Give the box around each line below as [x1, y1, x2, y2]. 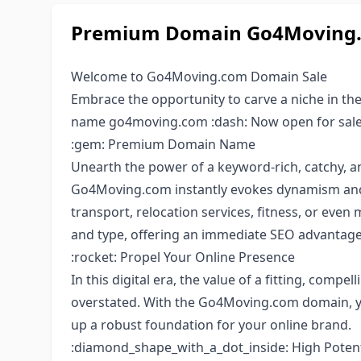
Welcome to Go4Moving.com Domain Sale [71, 68, 327, 85]
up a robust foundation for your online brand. [71, 316, 351, 334]
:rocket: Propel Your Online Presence [71, 248, 295, 266]
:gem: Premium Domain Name [71, 135, 255, 153]
